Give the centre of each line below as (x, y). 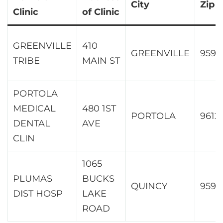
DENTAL (32, 123)
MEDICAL (34, 108)
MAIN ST (101, 60)
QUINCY (149, 186)
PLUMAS (33, 178)
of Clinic (101, 12)
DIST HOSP (38, 193)
